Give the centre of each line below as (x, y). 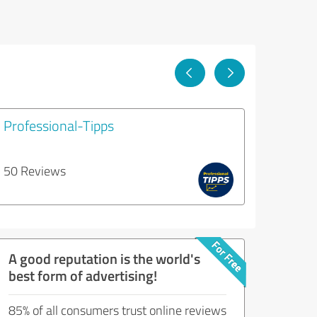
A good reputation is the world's (104, 258)
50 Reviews (35, 170)
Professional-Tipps (59, 125)
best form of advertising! (83, 275)
